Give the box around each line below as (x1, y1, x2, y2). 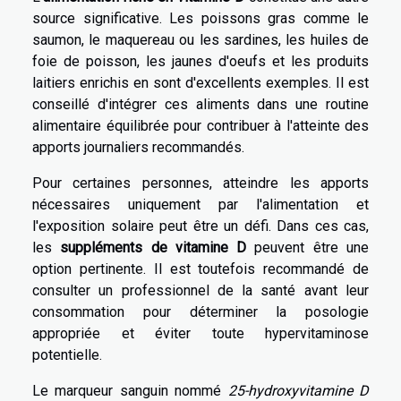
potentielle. (32, 346, 102, 364)
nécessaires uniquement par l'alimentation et (32, 196, 369, 214)
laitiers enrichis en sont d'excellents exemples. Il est (32, 74, 369, 92)
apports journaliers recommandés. (32, 139, 244, 157)
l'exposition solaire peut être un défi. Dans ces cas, (32, 218, 369, 235)
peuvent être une (246, 239, 370, 257)
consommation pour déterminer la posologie (32, 303, 369, 321)
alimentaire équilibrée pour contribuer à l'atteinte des (32, 117, 369, 135)
